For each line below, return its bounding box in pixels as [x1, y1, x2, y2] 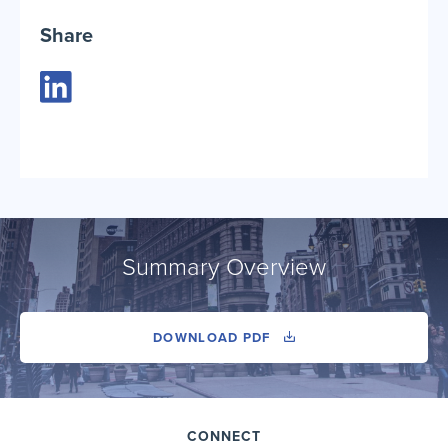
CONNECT [187, 427, 261, 445]
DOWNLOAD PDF [153, 329, 275, 346]
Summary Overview [122, 252, 326, 282]
